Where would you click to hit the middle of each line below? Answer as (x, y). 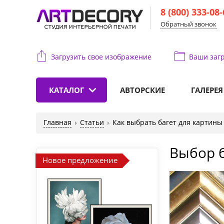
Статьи (92, 122)
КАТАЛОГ (66, 90)
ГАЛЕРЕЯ (207, 90)
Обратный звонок (188, 24)
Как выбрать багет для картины (167, 122)
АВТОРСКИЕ (142, 90)
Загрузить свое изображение (101, 57)
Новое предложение (80, 160)
